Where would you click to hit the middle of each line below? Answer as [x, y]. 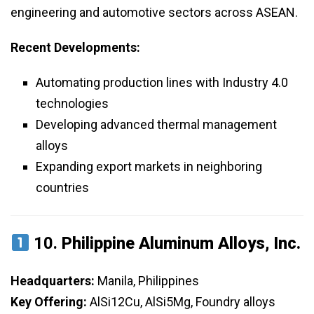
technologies [72, 104]
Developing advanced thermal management [156, 125]
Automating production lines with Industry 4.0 [162, 83]
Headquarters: [53, 281]
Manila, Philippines [147, 281]
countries [62, 188]
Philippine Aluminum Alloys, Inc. [182, 244]
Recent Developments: [75, 48]
